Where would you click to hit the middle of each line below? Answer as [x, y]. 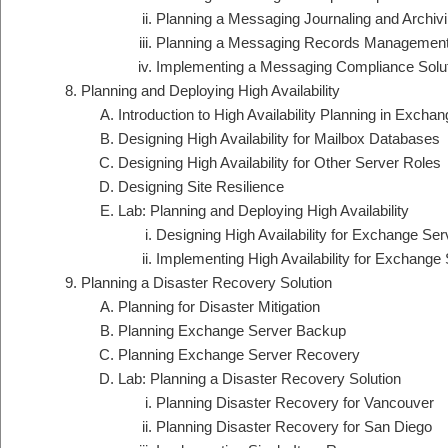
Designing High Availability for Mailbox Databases [279, 139]
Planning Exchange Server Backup [232, 331]
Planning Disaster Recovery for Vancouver [294, 403]
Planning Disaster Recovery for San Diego [293, 427]
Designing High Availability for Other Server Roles [279, 163]
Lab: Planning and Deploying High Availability [263, 211]
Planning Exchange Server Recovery [239, 355]
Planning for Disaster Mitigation [219, 307]
